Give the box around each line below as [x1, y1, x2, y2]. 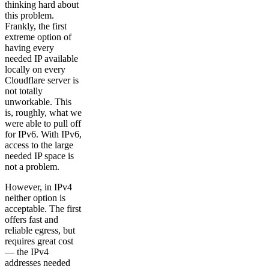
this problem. [5, 10, 54, 20]
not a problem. [5, 161, 59, 172]
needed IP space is [5, 150, 74, 161]
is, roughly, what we [5, 107, 82, 118]
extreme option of [5, 31, 71, 42]
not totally [5, 85, 43, 96]
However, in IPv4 [5, 181, 72, 192]
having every [5, 42, 54, 53]
